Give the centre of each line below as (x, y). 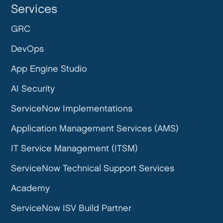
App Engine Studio (49, 69)
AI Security (33, 89)
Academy (31, 188)
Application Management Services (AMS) (95, 129)
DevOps (28, 49)
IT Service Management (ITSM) (75, 149)
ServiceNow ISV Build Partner (71, 208)
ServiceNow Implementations (72, 109)
